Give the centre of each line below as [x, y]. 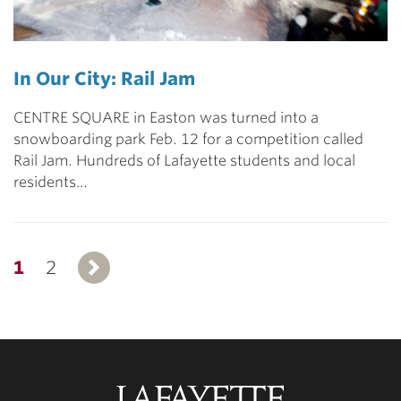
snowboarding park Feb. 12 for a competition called [188, 140]
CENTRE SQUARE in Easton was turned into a [166, 118]
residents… [51, 183]
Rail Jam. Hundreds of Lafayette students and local [184, 161]
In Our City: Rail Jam [104, 79]
